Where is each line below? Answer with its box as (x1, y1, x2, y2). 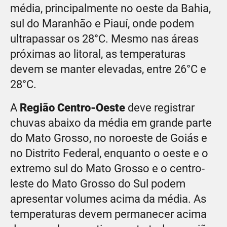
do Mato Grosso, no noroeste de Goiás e (10, 131, 207, 144)
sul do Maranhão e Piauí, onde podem (10, 17, 194, 30)
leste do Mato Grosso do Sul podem (10, 177, 185, 190)
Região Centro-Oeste (20, 101, 125, 114)
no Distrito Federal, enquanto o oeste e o (10, 146, 208, 160)
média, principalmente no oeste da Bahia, (10, 2, 211, 15)
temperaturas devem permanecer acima (10, 207, 207, 220)
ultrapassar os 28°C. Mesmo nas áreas (10, 32, 199, 45)
